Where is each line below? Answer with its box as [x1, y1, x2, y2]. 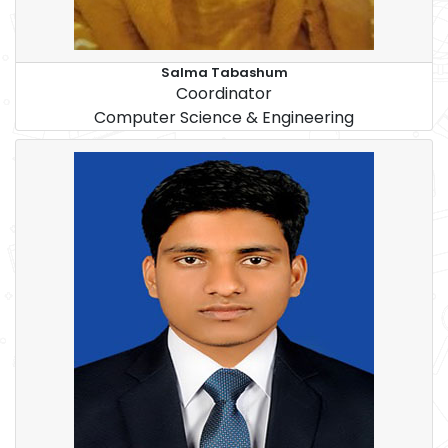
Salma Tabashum [160, 63, 288, 83]
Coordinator [176, 82, 272, 106]
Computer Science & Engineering [94, 106, 354, 130]
